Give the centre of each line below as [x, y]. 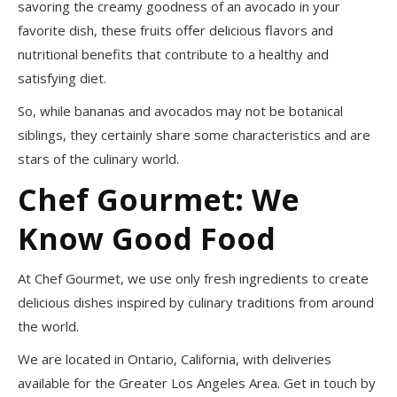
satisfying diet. [64, 78]
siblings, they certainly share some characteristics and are [194, 135]
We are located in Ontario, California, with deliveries [175, 359]
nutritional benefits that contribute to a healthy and [173, 54]
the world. [48, 327]
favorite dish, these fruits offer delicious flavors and [175, 31]
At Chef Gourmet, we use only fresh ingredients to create [193, 279]
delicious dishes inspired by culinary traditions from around [196, 303]
